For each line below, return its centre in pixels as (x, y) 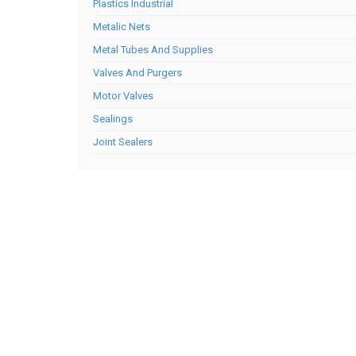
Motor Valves (123, 96)
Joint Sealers (123, 142)
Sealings (113, 119)
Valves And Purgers (137, 73)
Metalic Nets (122, 27)
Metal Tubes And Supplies (153, 50)
